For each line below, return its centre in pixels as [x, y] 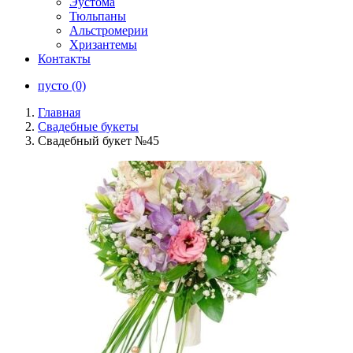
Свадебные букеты [88, 126]
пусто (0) [62, 85]
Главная [59, 112]
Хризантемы [103, 45]
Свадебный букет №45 [98, 141]
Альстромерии [109, 30]
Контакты [64, 59]
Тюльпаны [98, 16]
